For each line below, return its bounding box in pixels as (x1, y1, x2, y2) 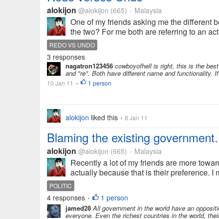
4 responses (47, 193, 87, 202)
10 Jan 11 (47, 79, 73, 87)
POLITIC (49, 181, 72, 190)
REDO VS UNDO (49, 41, 95, 49)
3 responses (47, 52, 85, 62)
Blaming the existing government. (47, 129, 218, 146)
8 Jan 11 (123, 113, 148, 122)
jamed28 (66, 203, 91, 213)
